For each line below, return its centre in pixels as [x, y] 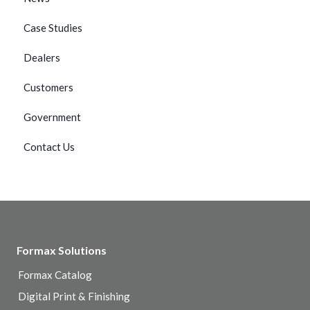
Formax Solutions [62, 250]
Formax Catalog [55, 274]
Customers [48, 87]
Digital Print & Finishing [74, 296]
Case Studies [53, 27]
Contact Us [49, 146]
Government [52, 117]
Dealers [42, 57]
